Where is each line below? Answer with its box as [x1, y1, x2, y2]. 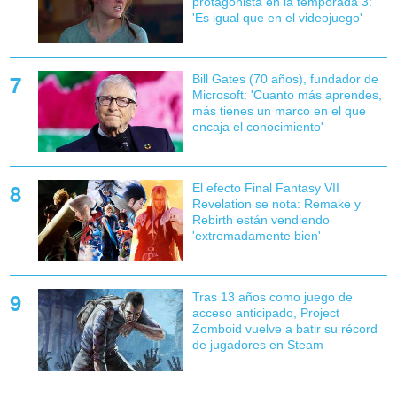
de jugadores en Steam [191, 338, 323, 353]
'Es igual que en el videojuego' [191, 11, 362, 26]
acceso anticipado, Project [191, 306, 339, 321]
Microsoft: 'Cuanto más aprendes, [191, 88, 382, 103]
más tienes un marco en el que [191, 104, 366, 119]
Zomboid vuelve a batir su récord [191, 322, 378, 337]
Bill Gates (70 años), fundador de [191, 72, 378, 87]
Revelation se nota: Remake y [191, 197, 361, 212]
